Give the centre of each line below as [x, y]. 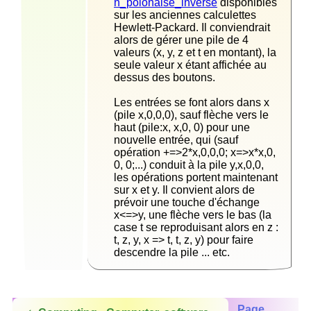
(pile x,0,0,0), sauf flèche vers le [191, 115]
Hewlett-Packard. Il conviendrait [192, 27]
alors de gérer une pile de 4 [181, 40]
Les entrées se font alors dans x [192, 102]
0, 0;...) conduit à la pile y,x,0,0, [189, 165]
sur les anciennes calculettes [185, 15]
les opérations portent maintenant [196, 177]
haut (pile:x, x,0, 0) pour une [182, 127]
